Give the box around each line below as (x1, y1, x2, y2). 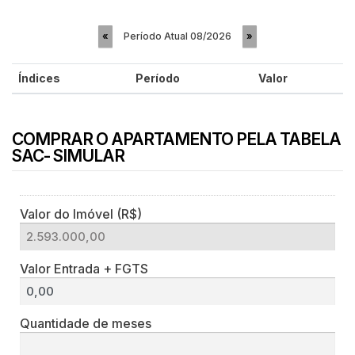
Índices (18, 71, 60, 85)
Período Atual (124, 29, 190, 42)
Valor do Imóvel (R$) (20, 205, 142, 222)
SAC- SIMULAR (12, 145, 124, 166)
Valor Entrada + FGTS (20, 260, 148, 277)
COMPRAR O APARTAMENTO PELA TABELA (12, 128, 341, 149)
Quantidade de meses (20, 315, 151, 331)
